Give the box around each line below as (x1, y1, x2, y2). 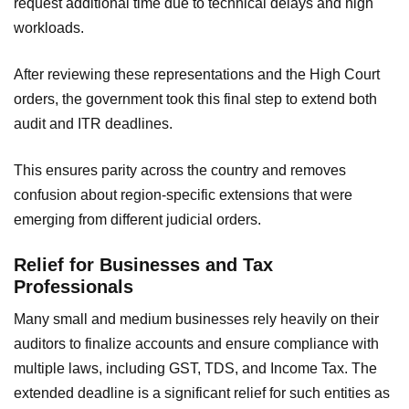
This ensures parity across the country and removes (14, 162, 346, 178)
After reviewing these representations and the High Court (14, 66, 380, 82)
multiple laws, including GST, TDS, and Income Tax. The (14, 360, 377, 376)
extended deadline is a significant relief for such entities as (14, 384, 390, 401)
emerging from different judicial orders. (14, 211, 261, 227)
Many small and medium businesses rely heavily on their (14, 310, 379, 327)
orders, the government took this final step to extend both (14, 90, 377, 107)
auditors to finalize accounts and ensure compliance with (14, 335, 379, 351)
